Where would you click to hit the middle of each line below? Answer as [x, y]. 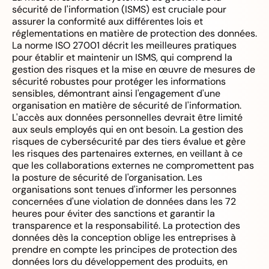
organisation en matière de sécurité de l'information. [127, 105]
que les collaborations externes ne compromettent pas [133, 165]
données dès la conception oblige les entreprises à [124, 237]
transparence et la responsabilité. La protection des [126, 225]
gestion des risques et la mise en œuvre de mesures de [134, 69]
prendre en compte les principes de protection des [125, 249]
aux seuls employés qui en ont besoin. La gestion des [128, 129]
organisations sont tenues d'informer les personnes [124, 189]
